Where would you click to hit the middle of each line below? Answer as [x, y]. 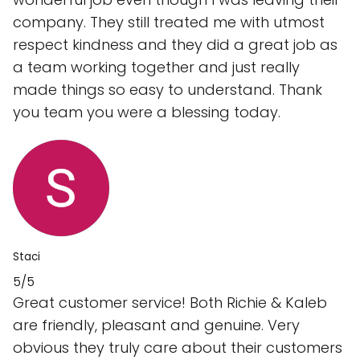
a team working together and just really [156, 67]
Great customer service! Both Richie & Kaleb [170, 302]
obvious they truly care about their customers [178, 347]
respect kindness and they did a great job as [175, 44]
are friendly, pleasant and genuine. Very [156, 325]
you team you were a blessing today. [147, 112]
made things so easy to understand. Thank [168, 89]
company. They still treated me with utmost [169, 22]
